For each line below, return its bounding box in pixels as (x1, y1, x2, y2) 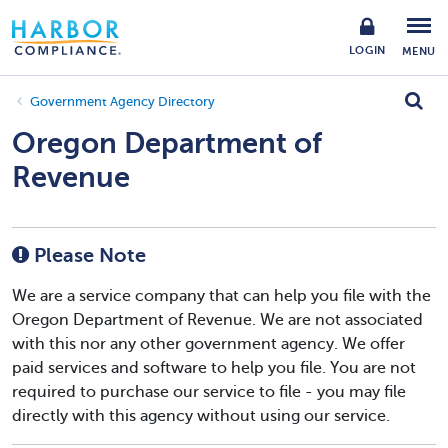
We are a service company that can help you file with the (12, 287, 431, 305)
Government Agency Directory (30, 95, 215, 109)
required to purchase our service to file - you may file (12, 383, 406, 401)
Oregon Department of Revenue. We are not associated (12, 311, 423, 329)
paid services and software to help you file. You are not (12, 359, 416, 377)
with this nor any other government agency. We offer (12, 335, 405, 353)
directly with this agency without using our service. (12, 407, 390, 425)
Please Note (29, 244, 146, 267)
